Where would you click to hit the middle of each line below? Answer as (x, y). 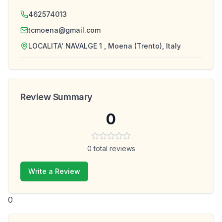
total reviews (113, 148)
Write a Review (54, 171)
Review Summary (56, 97)
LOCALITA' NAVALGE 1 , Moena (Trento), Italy (105, 46)
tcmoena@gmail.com (64, 30)
